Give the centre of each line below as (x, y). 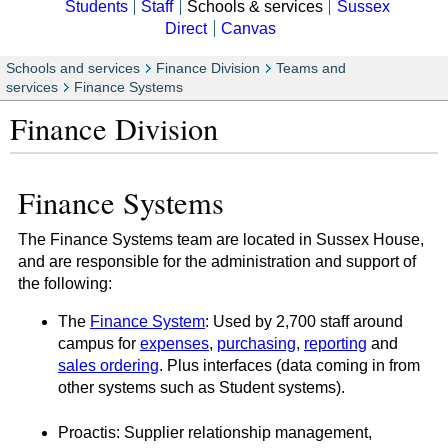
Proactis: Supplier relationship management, (215, 432)
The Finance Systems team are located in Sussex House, (221, 239)
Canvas (249, 29)
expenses (174, 343)
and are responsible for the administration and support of (217, 261)
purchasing (256, 343)
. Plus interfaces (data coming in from (289, 365)
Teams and (311, 69)
